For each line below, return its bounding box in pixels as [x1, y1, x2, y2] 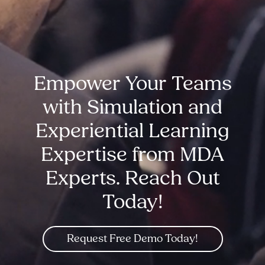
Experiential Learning [35, 118, 230, 144]
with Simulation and [43, 94, 222, 120]
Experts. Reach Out [45, 165, 220, 191]
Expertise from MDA [41, 141, 224, 167]
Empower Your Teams [33, 70, 232, 96]
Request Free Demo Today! [67, 232, 198, 245]
